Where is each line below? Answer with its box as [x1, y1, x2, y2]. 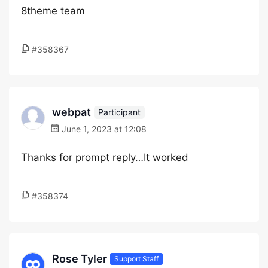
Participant [98, 106, 141, 117]
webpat [52, 106, 91, 118]
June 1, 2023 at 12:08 [59, 124, 147, 134]
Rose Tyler [52, 252, 107, 265]
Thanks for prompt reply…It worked [21, 151, 188, 163]
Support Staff [114, 254, 159, 263]
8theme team [21, 5, 85, 17]
